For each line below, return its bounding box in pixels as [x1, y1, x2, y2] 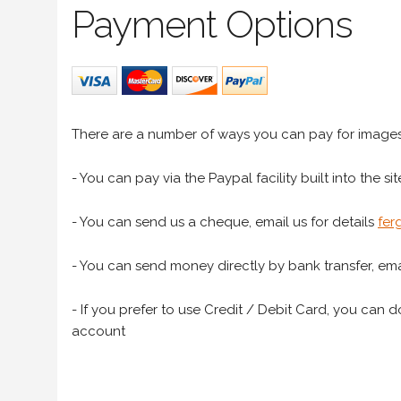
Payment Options [72, 2, 353, 47]
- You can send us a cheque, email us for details [72, 213, 378, 230]
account [72, 322, 125, 339]
